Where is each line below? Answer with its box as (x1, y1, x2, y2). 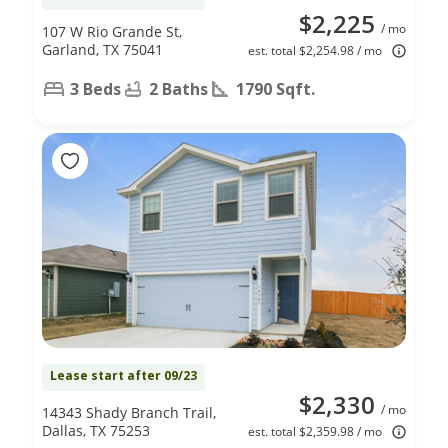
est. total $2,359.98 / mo (248, 422, 382, 440)
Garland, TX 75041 (42, 39, 163, 59)
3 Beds (70, 77, 121, 100)
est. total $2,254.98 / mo (248, 41, 382, 59)
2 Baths (149, 77, 208, 100)
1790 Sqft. (236, 77, 315, 100)
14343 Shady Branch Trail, (42, 402, 216, 422)
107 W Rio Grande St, (42, 21, 182, 41)
